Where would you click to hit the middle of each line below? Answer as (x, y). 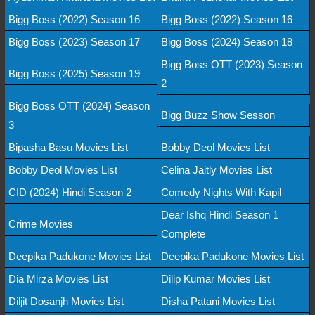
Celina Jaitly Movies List (217, 169)
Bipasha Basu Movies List (68, 147)
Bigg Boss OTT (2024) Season (79, 105)
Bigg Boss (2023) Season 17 (74, 41)
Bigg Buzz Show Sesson (218, 115)
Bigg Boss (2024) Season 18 (227, 41)
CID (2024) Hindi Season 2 (70, 192)
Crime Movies (41, 224)
